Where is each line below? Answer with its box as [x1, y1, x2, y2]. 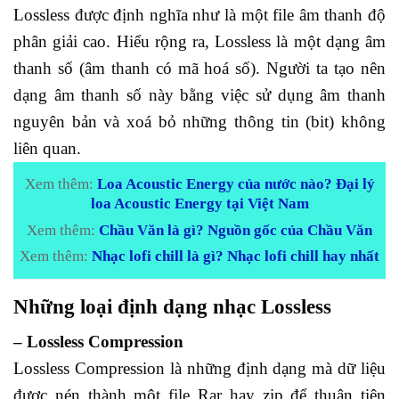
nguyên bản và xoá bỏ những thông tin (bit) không [13, 112, 386, 132]
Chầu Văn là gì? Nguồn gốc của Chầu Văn [99, 221, 372, 239]
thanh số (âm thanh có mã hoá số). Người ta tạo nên [13, 59, 386, 78]
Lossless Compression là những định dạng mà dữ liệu [13, 358, 386, 378]
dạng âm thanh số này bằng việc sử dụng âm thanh [13, 85, 386, 105]
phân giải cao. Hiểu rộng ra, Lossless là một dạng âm [13, 32, 386, 52]
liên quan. [13, 139, 81, 159]
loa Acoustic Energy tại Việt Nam [90, 195, 309, 213]
